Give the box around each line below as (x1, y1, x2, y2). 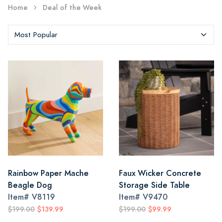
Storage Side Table (119, 179, 190, 191)
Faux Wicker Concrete (119, 167, 201, 179)
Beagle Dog (8, 179, 52, 191)
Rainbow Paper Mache (8, 167, 89, 179)
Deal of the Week (43, 2, 102, 12)
